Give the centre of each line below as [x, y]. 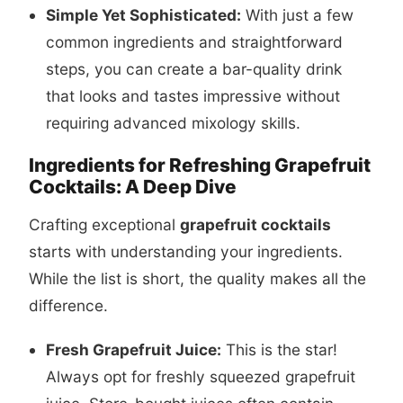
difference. [68, 305]
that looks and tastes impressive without [193, 95]
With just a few [297, 14]
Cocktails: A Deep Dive [133, 187]
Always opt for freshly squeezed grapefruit [200, 376]
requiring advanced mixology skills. [173, 122]
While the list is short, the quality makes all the [197, 278]
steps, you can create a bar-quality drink [193, 68]
